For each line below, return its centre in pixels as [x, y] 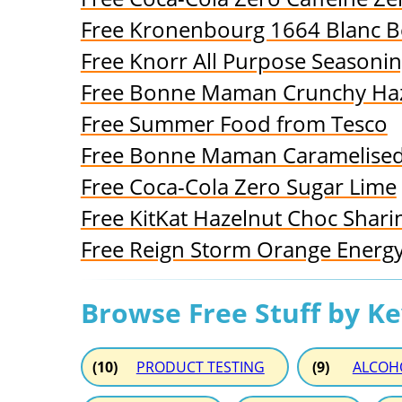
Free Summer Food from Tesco [234, 124]
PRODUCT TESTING [200, 367]
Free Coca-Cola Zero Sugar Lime [238, 187]
